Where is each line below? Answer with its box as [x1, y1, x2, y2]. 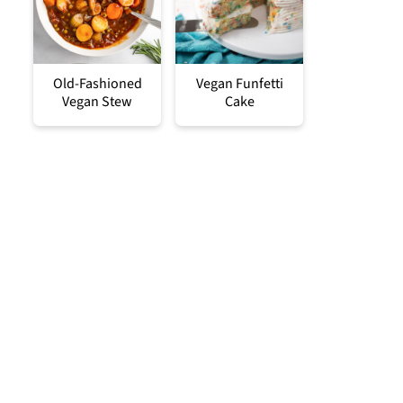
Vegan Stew [62, 91, 132, 112]
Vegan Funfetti [195, 73, 283, 94]
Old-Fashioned [52, 73, 142, 94]
